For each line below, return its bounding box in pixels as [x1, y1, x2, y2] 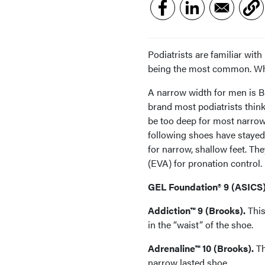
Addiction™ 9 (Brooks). [148, 203, 245, 217]
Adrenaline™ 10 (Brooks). [148, 241, 254, 255]
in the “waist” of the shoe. [148, 218, 253, 231]
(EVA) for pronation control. [148, 156, 262, 170]
